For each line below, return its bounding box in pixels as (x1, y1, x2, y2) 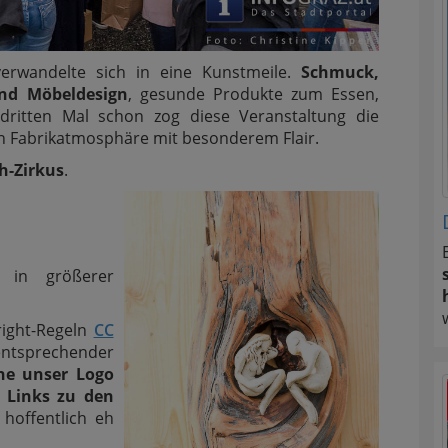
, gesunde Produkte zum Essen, (127, 82, 380, 105)
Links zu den (7, 384, 114, 407)
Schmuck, (301, 60, 379, 83)
